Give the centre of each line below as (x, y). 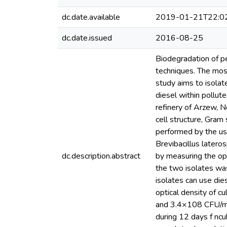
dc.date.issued (87, 38)
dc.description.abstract (101, 156)
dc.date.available (91, 17)
